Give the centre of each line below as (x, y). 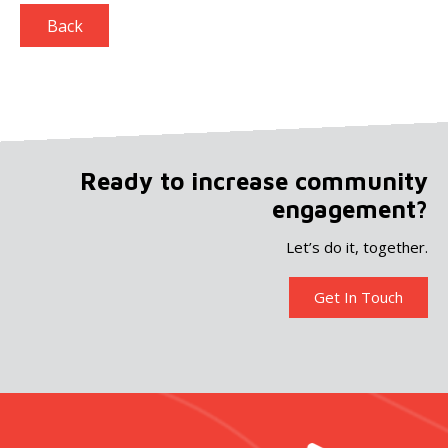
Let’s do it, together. (357, 247)
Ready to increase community (254, 181)
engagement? (350, 209)
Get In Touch (358, 297)
